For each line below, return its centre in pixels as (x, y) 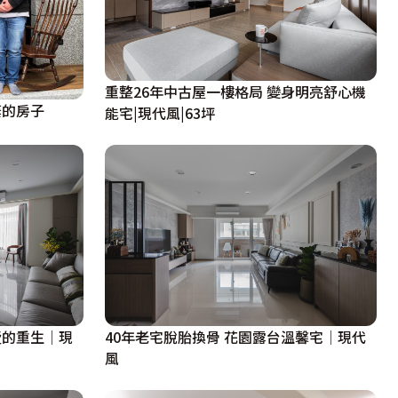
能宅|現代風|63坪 (160, 112)
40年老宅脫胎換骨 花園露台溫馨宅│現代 (235, 336)
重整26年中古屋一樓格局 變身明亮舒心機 (235, 91)
